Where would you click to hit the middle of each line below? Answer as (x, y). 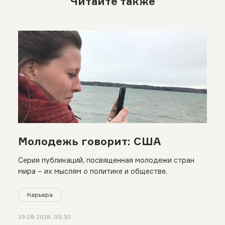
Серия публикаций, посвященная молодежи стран (106, 160)
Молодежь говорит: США (89, 141)
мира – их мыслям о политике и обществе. (92, 171)
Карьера (40, 194)
